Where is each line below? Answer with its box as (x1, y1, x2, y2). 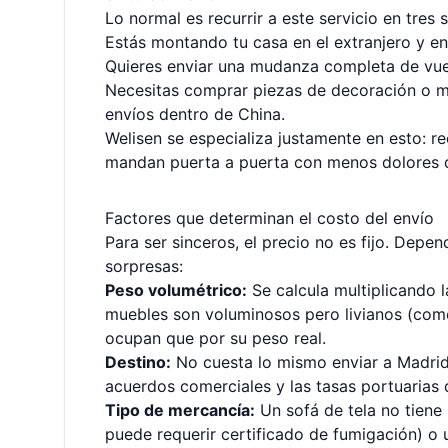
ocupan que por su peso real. (105, 328, 326, 348)
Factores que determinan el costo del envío (105, 208, 434, 228)
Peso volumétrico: (105, 280, 247, 300)
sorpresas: (105, 256, 183, 276)
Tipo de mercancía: (105, 400, 255, 420)
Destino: (105, 352, 171, 372)
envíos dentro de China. (105, 104, 285, 124)
